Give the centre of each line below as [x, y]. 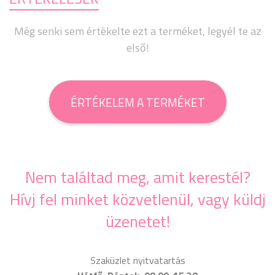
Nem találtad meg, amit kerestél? [137, 177]
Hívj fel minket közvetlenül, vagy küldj [137, 199]
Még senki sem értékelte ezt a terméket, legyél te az [137, 31]
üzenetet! [137, 221]
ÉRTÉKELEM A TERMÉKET [137, 102]
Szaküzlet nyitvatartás [137, 260]
